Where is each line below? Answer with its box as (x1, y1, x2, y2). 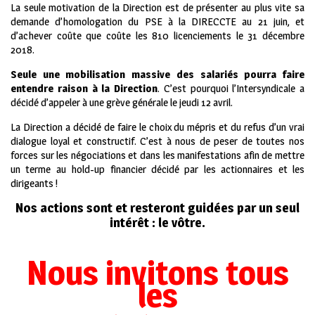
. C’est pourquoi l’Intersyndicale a (157, 82, 304, 96)
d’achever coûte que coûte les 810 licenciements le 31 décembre (11, 29, 304, 43)
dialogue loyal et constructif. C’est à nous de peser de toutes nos (11, 134, 304, 148)
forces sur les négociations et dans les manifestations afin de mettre (11, 148, 304, 162)
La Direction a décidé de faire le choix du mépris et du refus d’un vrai (11, 120, 304, 134)
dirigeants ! (11, 176, 58, 191)
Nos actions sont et (15, 200, 130, 217)
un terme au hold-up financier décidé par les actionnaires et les (11, 162, 304, 176)
